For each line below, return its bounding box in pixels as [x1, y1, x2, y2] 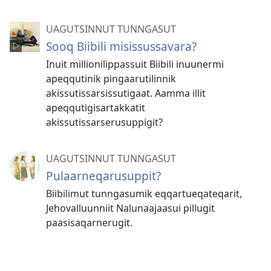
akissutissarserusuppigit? [46, 115, 163, 129]
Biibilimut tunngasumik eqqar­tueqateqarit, [46, 186, 242, 200]
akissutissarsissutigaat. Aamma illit [46, 86, 206, 100]
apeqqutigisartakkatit [46, 100, 145, 114]
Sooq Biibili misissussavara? [46, 38, 197, 54]
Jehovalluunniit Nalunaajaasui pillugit [46, 201, 215, 215]
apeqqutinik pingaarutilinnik [46, 71, 176, 85]
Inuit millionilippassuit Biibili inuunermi [46, 57, 224, 71]
